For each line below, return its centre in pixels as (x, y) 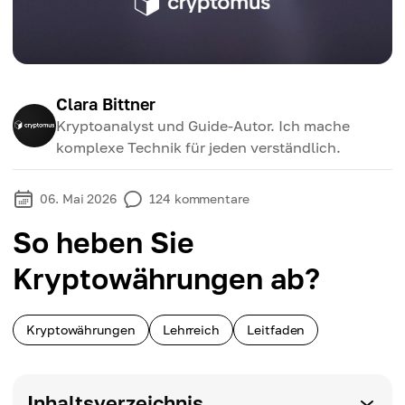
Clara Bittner (106, 104)
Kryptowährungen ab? (166, 278)
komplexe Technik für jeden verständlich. (198, 147)
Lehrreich (191, 330)
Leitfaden (276, 330)
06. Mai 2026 (79, 198)
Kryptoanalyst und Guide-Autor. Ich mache (203, 126)
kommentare (212, 198)
